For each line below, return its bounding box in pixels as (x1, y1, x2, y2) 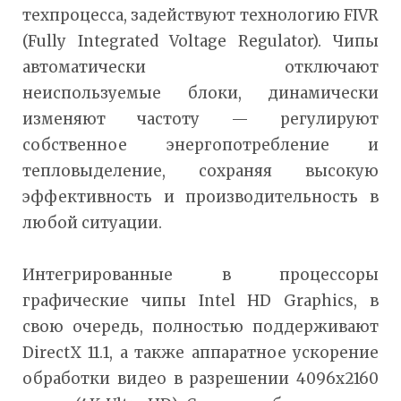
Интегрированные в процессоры (22, 264, 379, 285)
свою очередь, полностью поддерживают (22, 316, 379, 337)
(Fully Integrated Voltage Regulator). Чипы (22, 30, 379, 51)
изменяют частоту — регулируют (22, 108, 379, 129)
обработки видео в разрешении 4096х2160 (22, 368, 379, 388)
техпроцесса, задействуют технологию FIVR (22, 4, 379, 25)
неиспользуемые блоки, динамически (22, 82, 379, 103)
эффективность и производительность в (22, 186, 379, 207)
